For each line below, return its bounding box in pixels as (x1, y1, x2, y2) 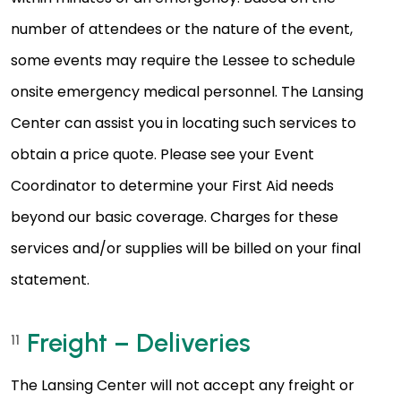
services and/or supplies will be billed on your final (11, 238, 361, 260)
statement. (11, 269, 90, 291)
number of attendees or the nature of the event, (11, 19, 353, 40)
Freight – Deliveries (27, 328, 251, 359)
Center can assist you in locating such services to (11, 113, 356, 134)
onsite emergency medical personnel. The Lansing (11, 81, 363, 103)
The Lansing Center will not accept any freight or (11, 375, 354, 397)
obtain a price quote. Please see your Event (11, 144, 314, 166)
